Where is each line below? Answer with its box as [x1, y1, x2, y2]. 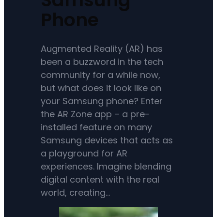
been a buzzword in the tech [41, 55, 164, 68]
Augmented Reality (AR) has [41, 42, 163, 55]
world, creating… [41, 186, 110, 199]
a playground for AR [41, 147, 128, 159]
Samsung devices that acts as [41, 134, 173, 146]
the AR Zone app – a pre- [41, 108, 150, 120]
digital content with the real [41, 173, 160, 186]
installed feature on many [41, 121, 153, 133]
